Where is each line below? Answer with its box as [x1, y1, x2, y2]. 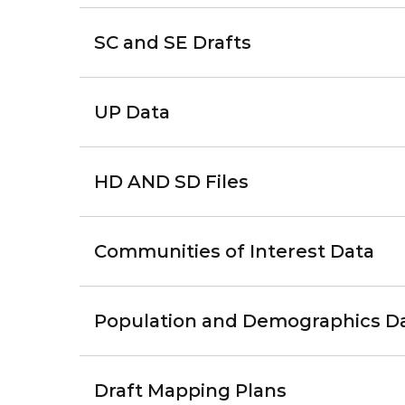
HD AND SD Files [94, 171, 249, 193]
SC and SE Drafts [94, 32, 251, 53]
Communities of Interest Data [94, 240, 374, 262]
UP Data [94, 101, 170, 123]
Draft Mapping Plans [94, 380, 287, 401]
